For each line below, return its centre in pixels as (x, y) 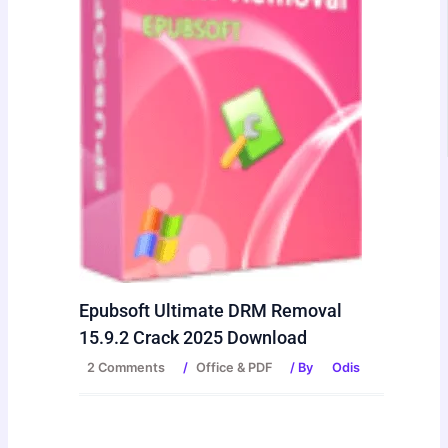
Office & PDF (234, 368)
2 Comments (126, 368)
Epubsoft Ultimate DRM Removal (211, 311)
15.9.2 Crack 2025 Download (193, 338)
